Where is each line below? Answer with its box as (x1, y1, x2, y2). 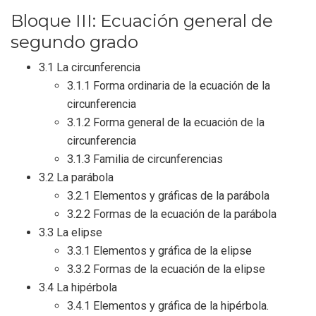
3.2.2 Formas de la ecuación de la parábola (67, 207, 276, 221)
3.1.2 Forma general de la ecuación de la (67, 116, 265, 130)
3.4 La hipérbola (39, 281, 117, 295)
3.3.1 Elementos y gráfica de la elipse (67, 244, 252, 258)
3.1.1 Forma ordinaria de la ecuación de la (67, 79, 270, 93)
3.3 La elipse (39, 226, 102, 240)
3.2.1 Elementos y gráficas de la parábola (67, 189, 269, 203)
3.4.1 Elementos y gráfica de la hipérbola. (67, 299, 269, 313)
